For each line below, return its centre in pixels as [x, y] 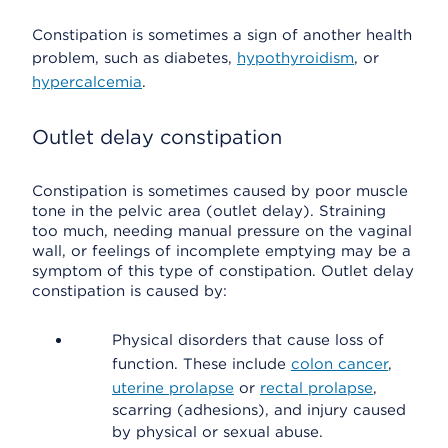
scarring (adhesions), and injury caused [259, 410]
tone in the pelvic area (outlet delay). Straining [209, 211]
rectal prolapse [316, 388]
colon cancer [339, 364]
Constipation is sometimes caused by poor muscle [220, 191]
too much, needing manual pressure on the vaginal [222, 231]
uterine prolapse [173, 388]
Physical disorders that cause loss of [248, 340]
